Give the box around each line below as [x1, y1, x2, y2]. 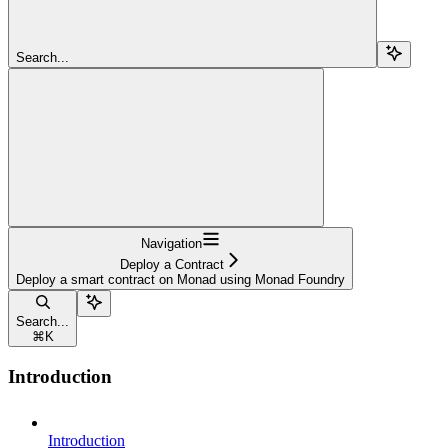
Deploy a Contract [119, 256, 224, 272]
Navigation [141, 235, 202, 251]
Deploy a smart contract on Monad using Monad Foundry [16, 271, 345, 287]
